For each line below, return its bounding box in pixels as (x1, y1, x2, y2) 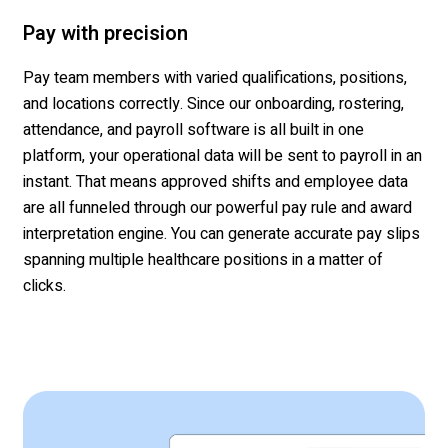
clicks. (23, 274, 66, 299)
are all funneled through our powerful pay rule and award (23, 196, 412, 221)
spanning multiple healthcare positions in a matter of (23, 248, 383, 273)
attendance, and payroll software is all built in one (23, 118, 364, 143)
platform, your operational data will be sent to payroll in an (23, 144, 422, 169)
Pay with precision (23, 19, 188, 49)
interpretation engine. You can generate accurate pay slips (23, 222, 420, 247)
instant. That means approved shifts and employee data (23, 170, 408, 195)
